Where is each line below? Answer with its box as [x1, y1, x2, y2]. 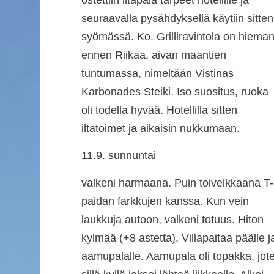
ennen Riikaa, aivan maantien [81, 48, 226, 61]
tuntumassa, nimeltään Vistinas [81, 67, 234, 80]
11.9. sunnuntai [81, 149, 156, 162]
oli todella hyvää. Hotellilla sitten [81, 103, 237, 116]
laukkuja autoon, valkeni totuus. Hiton [81, 213, 264, 226]
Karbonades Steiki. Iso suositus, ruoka [81, 85, 268, 98]
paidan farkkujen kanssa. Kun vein [81, 194, 249, 207]
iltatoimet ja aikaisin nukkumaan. [81, 122, 240, 135]
